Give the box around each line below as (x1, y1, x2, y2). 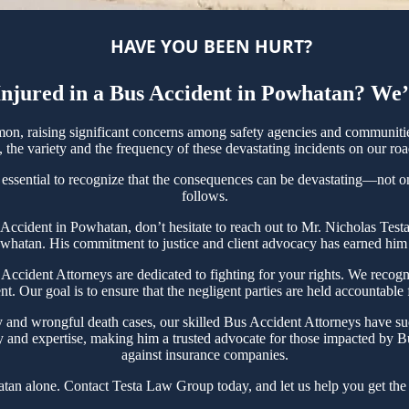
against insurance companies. (121, 347, 288, 363)
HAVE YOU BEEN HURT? (110, 33, 312, 58)
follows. (181, 188, 228, 204)
